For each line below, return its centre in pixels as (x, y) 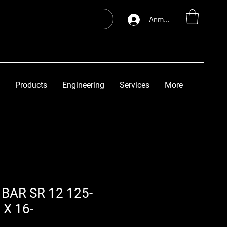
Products (31, 85)
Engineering (83, 85)
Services (135, 85)
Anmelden (165, 19)
